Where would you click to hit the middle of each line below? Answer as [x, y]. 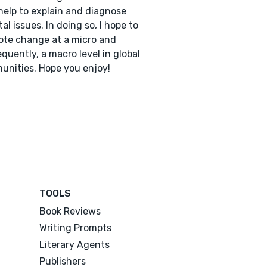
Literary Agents [75, 244]
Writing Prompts [76, 228]
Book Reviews [70, 211]
